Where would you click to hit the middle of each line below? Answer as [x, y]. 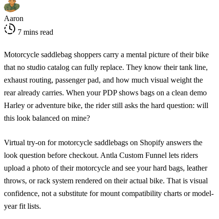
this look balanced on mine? [47, 118]
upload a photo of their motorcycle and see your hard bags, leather [106, 168]
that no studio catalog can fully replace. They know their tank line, [106, 67]
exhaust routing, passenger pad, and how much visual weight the [103, 80]
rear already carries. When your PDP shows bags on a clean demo [105, 92]
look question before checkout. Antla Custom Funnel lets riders [101, 155]
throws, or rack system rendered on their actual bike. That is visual [106, 180]
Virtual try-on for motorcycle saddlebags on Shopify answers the [103, 142]
